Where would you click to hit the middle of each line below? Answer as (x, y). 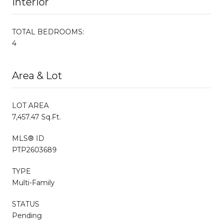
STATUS (26, 204)
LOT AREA (30, 105)
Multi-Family (33, 182)
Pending (27, 215)
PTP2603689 (34, 150)
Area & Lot (37, 75)
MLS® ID (28, 138)
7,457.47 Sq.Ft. (36, 117)
